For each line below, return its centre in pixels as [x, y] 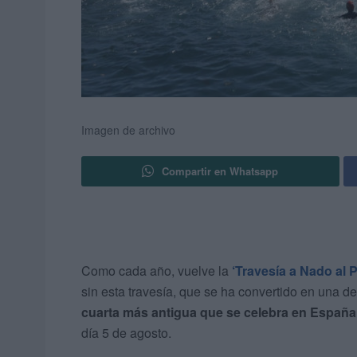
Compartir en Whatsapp [220, 171]
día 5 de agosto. [126, 333]
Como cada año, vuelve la [157, 271]
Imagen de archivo [128, 130]
